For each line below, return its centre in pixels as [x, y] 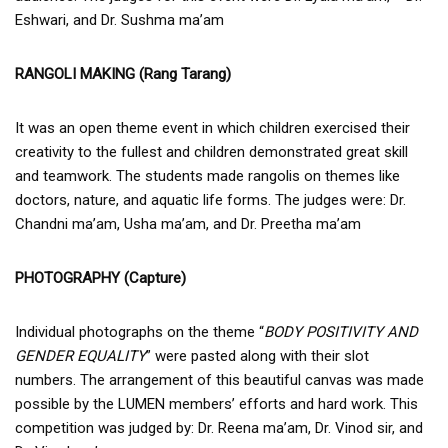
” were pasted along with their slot [257, 355]
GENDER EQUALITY [80, 355]
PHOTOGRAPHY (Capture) [100, 277]
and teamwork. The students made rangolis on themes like [207, 175]
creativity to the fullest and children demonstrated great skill [211, 151]
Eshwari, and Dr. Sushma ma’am [119, 19]
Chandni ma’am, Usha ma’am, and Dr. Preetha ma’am [188, 223]
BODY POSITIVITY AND [341, 331]
